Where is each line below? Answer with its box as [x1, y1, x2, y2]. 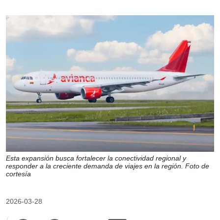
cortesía [6, 170, 31, 178]
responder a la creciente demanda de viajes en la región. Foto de [6, 162, 209, 170]
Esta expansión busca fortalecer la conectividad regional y [6, 154, 186, 163]
